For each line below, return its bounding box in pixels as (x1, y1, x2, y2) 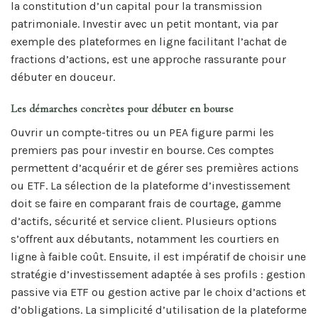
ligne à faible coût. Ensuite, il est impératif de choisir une (11, 250, 306, 264)
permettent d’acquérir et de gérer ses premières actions (11, 161, 299, 175)
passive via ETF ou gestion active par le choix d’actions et (11, 285, 306, 300)
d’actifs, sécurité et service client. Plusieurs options (11, 214, 277, 229)
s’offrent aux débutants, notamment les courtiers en (11, 232, 279, 246)
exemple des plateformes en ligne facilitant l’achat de (11, 34, 287, 48)
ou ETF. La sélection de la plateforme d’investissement (11, 179, 290, 193)
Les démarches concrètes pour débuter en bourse (11, 102, 234, 116)
